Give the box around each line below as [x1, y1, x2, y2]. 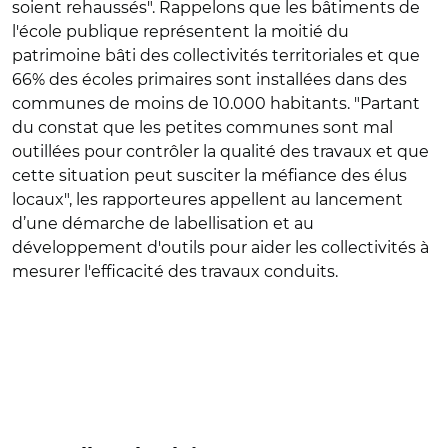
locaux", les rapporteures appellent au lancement [12, 189, 403, 209]
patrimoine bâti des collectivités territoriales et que [12, 45, 420, 65]
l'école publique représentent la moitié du [12, 21, 349, 41]
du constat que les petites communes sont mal [12, 117, 393, 137]
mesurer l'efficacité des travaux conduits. [12, 261, 338, 281]
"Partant [350, 93, 420, 113]
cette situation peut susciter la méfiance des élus [12, 165, 407, 185]
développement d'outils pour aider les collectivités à [12, 237, 429, 257]
